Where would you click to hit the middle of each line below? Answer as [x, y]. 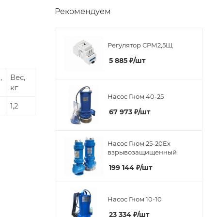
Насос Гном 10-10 [135, 199]
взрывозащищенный [142, 152]
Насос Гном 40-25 [136, 97]
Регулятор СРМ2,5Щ [140, 45]
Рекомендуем [83, 11]
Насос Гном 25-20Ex [139, 144]
